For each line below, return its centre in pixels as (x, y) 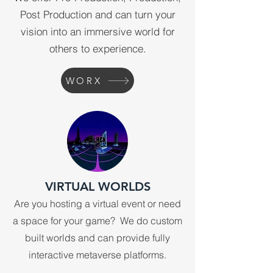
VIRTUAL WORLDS (97, 186)
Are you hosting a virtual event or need (97, 204)
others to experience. (97, 48)
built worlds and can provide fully (97, 238)
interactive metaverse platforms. (97, 255)
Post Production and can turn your (97, 14)
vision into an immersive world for (97, 31)
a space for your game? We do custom (97, 221)
